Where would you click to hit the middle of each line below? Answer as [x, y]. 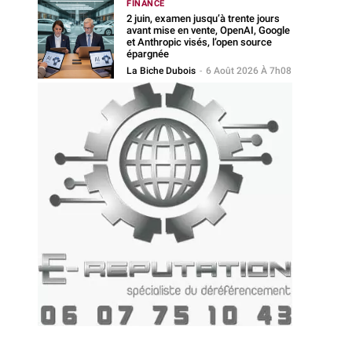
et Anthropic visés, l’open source [200, 42]
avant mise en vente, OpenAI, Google [209, 30]
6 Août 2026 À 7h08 [249, 70]
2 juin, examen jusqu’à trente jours [203, 18]
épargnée [148, 53]
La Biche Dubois [161, 70]
